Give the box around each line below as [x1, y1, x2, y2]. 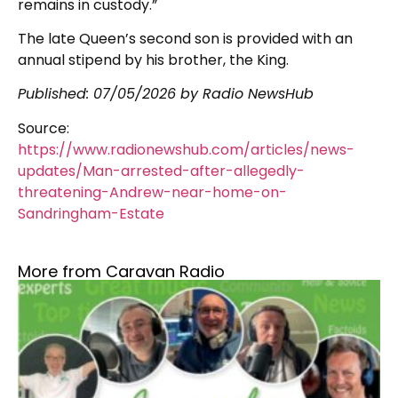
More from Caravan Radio [18, 260, 225, 283]
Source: [18, 117, 69, 139]
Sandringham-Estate [18, 203, 164, 224]
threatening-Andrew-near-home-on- [18, 181, 287, 203]
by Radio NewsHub [176, 84, 314, 105]
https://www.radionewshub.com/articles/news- [18, 139, 354, 160]
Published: [18, 84, 93, 105]
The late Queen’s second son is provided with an [18, 28, 353, 50]
